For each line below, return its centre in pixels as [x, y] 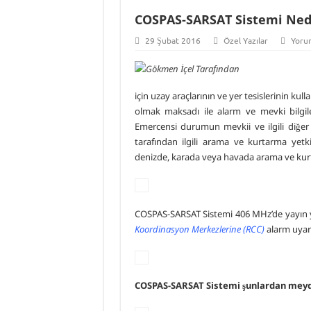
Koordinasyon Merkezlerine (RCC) [199, 229]
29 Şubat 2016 [173, 40]
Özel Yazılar [245, 40]
